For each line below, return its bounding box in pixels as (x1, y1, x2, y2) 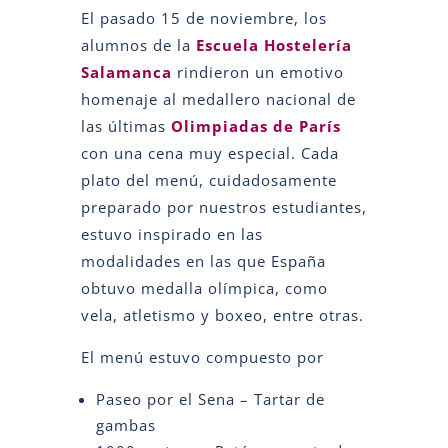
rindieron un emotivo (171, 61, 344, 82)
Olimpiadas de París (170, 115, 341, 136)
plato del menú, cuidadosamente (80, 169, 337, 190)
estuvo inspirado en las (80, 223, 263, 244)
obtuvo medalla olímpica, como (80, 277, 328, 298)
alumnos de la (80, 34, 196, 55)
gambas (95, 414, 156, 435)
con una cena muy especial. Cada (80, 142, 339, 163)
